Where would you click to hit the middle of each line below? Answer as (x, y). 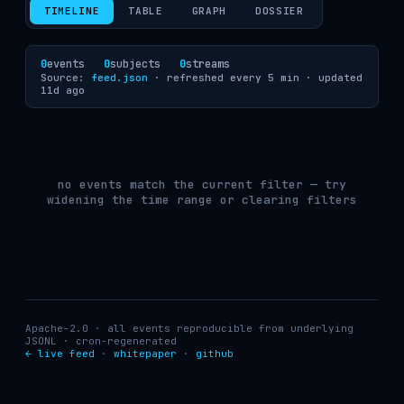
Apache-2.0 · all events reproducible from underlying (189, 328)
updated (340, 78)
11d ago (63, 90)
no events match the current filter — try (202, 184)
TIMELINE (72, 11)
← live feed (60, 353)
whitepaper (145, 353)
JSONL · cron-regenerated (101, 341)
